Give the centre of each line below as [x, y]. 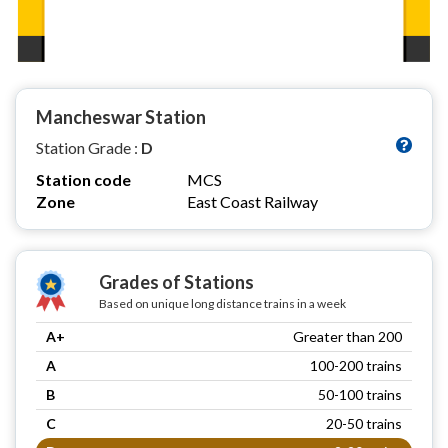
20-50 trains [364, 423]
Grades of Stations [176, 281]
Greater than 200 [347, 336]
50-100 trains [360, 394]
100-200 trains [356, 365]
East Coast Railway [252, 201]
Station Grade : [88, 147]
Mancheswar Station [121, 116]
